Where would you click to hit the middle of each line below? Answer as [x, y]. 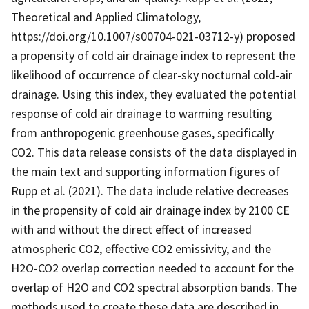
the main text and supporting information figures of [146, 171]
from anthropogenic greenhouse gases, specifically [142, 132]
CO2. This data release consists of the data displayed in [154, 152]
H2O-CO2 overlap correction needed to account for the [152, 268]
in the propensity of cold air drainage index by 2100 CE [150, 210]
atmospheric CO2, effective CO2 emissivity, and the [141, 248]
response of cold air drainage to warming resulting [142, 113]
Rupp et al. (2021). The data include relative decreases [150, 190]
